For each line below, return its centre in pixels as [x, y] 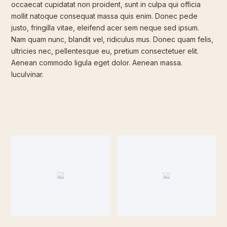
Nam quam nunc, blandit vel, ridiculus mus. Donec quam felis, [112, 39]
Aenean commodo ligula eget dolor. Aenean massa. [97, 62]
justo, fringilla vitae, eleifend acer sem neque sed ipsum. [105, 27]
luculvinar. [28, 74]
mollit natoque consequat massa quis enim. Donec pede [105, 16]
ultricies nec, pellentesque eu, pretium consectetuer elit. [105, 51]
